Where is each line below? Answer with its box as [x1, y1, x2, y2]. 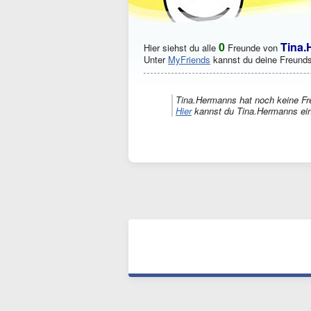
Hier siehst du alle [144, 41, 219, 54]
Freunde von [228, 41, 280, 54]
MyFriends [168, 53, 210, 66]
